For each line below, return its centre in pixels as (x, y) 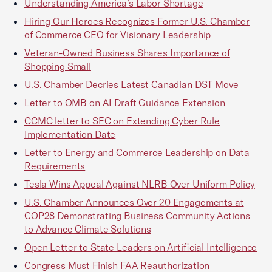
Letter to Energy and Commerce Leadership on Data (137, 152)
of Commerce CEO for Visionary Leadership (118, 35)
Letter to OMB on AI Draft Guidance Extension (125, 103)
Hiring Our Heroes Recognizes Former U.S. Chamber (137, 21)
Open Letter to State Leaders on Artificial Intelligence (141, 247)
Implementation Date (70, 134)
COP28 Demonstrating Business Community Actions (137, 216)
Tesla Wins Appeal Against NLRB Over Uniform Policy (140, 184)
